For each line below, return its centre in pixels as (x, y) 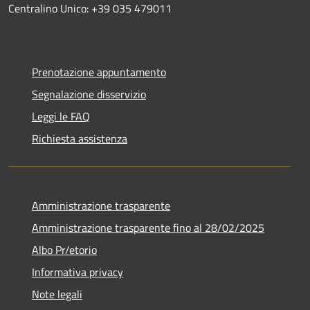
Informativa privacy (77, 272)
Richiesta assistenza (80, 138)
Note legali (57, 294)
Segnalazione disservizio (89, 94)
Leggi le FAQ (61, 116)
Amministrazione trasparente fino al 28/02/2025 (148, 227)
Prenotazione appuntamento (99, 72)
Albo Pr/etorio (64, 249)
